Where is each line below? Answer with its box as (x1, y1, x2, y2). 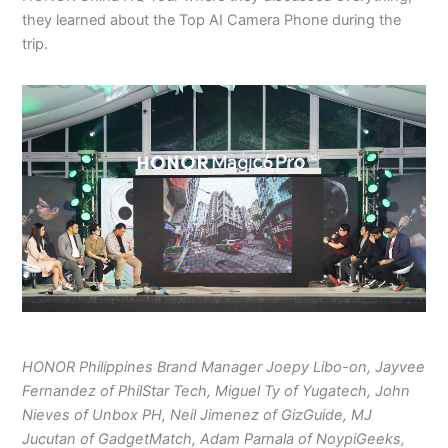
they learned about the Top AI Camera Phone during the (22, 10, 402, 29)
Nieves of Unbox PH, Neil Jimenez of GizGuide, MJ (22, 406, 373, 425)
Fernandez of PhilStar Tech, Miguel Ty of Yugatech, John (22, 382, 411, 401)
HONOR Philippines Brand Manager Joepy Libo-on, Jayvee (22, 358, 426, 377)
